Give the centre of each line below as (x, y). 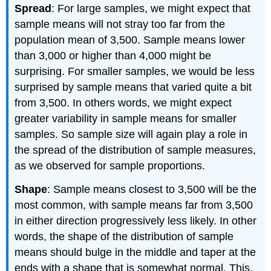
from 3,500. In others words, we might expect (123, 103)
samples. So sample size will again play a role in (131, 134)
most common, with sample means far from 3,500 (134, 205)
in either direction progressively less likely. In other (136, 220)
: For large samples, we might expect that (151, 8)
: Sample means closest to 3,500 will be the (152, 189)
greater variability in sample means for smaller (126, 118)
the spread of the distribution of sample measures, (135, 150)
